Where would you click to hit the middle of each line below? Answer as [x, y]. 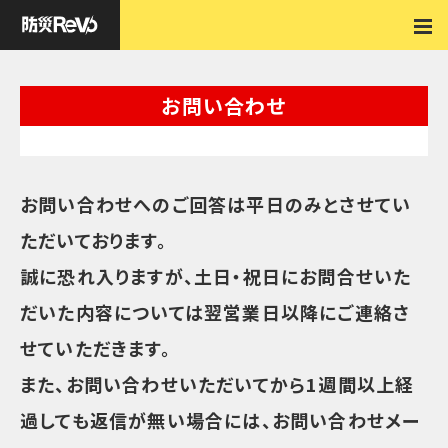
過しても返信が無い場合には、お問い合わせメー [220, 420]
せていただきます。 [95, 348]
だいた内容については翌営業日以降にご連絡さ [215, 312]
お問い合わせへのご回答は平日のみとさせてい [216, 204]
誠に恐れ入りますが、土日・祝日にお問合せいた [216, 276]
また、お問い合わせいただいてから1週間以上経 [217, 384]
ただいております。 [93, 240]
